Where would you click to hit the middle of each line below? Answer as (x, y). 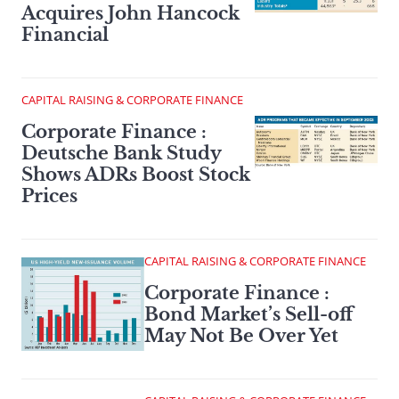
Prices (49, 196)
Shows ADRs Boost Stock (136, 175)
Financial (65, 35)
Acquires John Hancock (130, 14)
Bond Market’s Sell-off (248, 315)
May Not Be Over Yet (241, 336)
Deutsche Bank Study (121, 154)
